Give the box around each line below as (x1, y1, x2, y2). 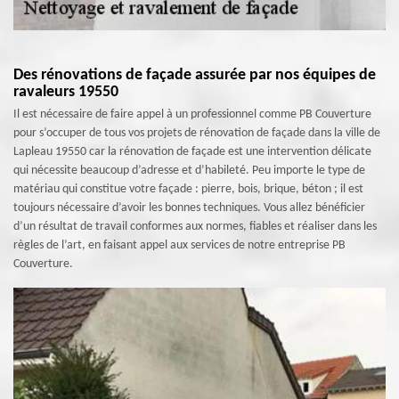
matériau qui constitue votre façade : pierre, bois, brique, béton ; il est (13, 183, 363, 196)
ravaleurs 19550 (13, 84, 118, 101)
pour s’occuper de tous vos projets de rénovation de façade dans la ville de (13, 126, 380, 140)
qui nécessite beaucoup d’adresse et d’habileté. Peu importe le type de (13, 164, 365, 177)
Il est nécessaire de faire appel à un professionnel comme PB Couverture (13, 108, 371, 121)
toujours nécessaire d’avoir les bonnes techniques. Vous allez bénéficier (13, 201, 365, 215)
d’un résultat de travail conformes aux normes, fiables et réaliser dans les (13, 220, 377, 233)
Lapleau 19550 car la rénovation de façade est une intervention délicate (13, 145, 371, 159)
